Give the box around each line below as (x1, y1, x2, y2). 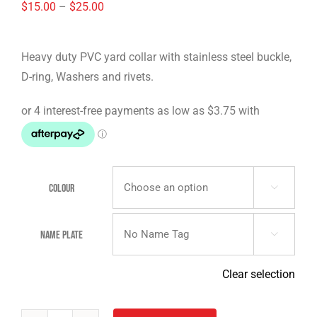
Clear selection (222, 267, 295, 281)
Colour (48, 182, 74, 195)
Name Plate (40, 229, 83, 242)
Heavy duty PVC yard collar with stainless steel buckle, (21, 50, 292, 64)
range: (103, 19, 134, 33)
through (103, 59, 142, 72)
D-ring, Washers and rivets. (21, 70, 154, 83)
